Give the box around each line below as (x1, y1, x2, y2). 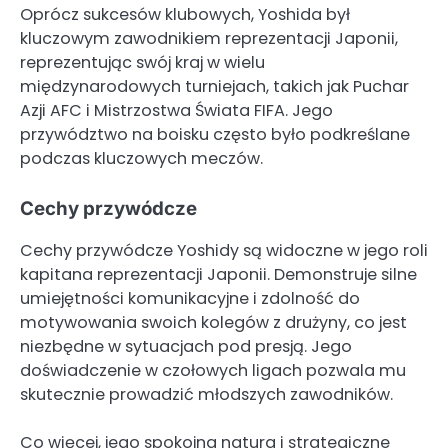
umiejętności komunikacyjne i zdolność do (20, 286, 360, 310)
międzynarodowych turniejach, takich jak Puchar (20, 74, 409, 98)
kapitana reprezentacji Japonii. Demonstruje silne (20, 262, 417, 286)
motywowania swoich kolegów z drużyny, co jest (20, 310, 407, 334)
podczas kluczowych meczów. (20, 146, 263, 170)
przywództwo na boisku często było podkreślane (20, 122, 410, 146)
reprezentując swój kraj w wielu (20, 50, 265, 74)
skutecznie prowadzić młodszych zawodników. (20, 382, 393, 406)
